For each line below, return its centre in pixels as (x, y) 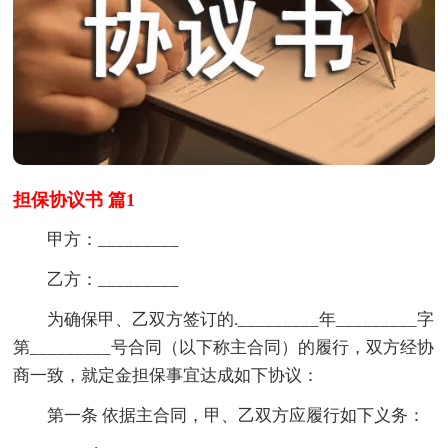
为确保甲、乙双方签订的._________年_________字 (224, 319)
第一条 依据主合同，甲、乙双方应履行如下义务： (219, 415)
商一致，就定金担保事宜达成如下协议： (166, 375)
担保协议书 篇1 (74, 199)
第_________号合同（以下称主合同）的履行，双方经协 (224, 347)
